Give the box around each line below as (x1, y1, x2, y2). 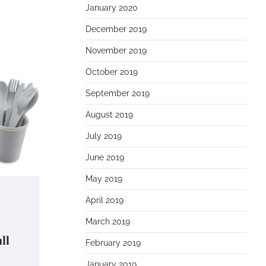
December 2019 (85, 24, 147, 34)
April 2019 (85, 195, 123, 205)
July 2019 (85, 131, 122, 141)
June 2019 (85, 153, 124, 162)
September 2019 (85, 88, 150, 98)
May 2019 (85, 174, 122, 183)
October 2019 (85, 67, 138, 77)
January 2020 (85, 3, 138, 12)
